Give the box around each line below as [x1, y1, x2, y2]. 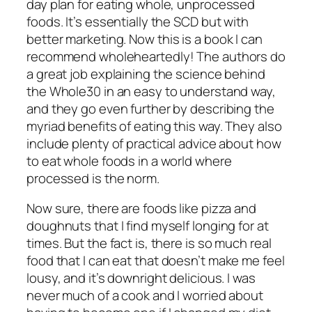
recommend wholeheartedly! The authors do [26, 47, 286, 65]
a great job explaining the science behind [26, 64, 265, 83]
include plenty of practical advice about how [26, 134, 281, 153]
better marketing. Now [26, 29, 157, 48]
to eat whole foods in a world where [26, 151, 232, 170]
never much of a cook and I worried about [26, 286, 263, 305]
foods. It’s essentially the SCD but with [26, 12, 249, 31]
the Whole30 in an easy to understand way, [26, 81, 276, 100]
